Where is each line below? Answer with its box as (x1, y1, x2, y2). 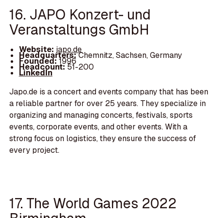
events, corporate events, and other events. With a (9, 121, 188, 132)
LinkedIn (18, 68, 53, 78)
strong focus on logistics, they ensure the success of (9, 133, 197, 144)
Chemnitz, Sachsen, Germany (78, 50, 182, 61)
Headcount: (18, 62, 65, 73)
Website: (18, 44, 56, 55)
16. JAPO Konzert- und (9, 5, 151, 23)
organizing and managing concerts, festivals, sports (9, 109, 193, 120)
